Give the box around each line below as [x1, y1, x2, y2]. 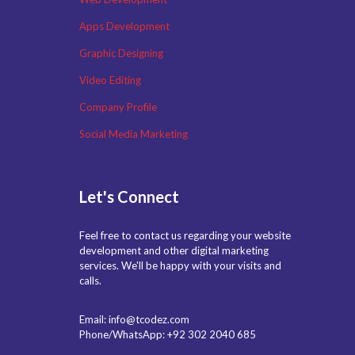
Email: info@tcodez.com [79, 312, 189, 326]
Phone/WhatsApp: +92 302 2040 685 [79, 327, 256, 341]
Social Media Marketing [79, 127, 188, 140]
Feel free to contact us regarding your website [79, 228, 291, 242]
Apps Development [79, 19, 170, 32]
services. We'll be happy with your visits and [79, 258, 281, 272]
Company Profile [79, 100, 157, 113]
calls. [79, 273, 101, 287]
